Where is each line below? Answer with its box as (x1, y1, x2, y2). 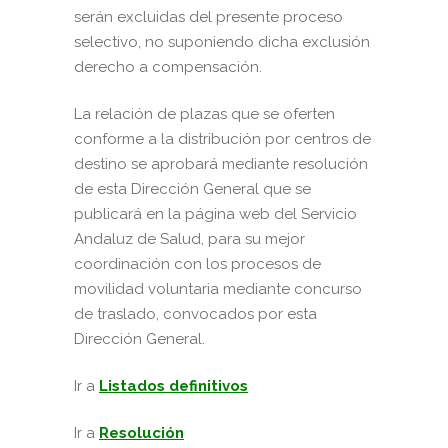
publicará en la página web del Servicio (74, 205, 357, 224)
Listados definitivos (99, 377, 248, 396)
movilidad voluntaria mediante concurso (74, 280, 362, 299)
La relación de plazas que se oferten (74, 105, 335, 124)
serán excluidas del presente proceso (74, 8, 343, 27)
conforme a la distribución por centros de (74, 130, 371, 149)
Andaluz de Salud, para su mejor (74, 230, 305, 249)
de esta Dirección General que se (74, 180, 311, 199)
